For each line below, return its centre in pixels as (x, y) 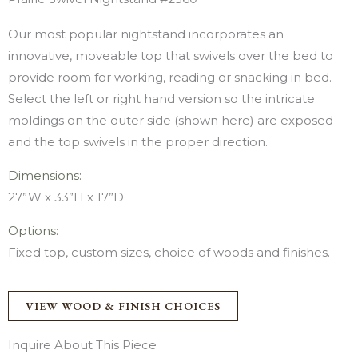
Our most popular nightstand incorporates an (146, 34)
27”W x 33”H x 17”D (66, 197)
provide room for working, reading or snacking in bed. (170, 77)
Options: (33, 231)
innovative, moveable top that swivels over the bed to (171, 56)
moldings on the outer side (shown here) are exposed (171, 120)
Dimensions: (45, 175)
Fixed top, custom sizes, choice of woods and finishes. (169, 252)
